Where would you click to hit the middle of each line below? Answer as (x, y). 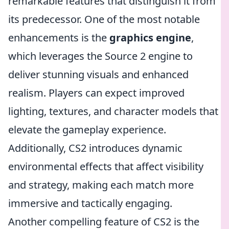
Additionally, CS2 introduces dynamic (95, 148)
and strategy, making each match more (101, 185)
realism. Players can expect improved (96, 93)
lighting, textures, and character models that (113, 111)
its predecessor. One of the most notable (104, 19)
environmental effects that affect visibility (106, 166)
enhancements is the (59, 38)
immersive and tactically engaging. (90, 203)
